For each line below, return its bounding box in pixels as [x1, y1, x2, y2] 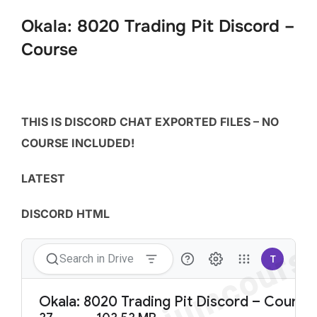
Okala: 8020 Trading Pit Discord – [21, 15, 294, 37]
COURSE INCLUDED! [21, 135, 134, 150]
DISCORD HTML [21, 206, 110, 221]
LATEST [21, 171, 65, 185]
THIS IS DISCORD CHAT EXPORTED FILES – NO [21, 114, 279, 129]
